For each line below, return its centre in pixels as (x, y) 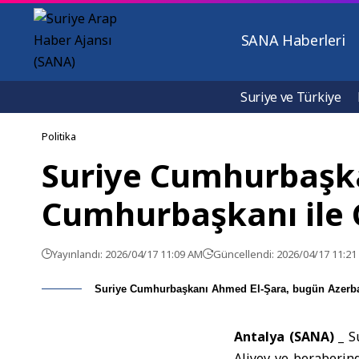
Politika (59, 136)
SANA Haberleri (293, 40)
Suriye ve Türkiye (291, 97)
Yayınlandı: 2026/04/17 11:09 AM (127, 254)
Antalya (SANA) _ (291, 337)
